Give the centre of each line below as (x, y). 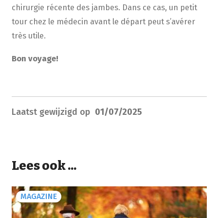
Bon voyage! (35, 59)
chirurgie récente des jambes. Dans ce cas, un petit (104, 8)
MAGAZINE (38, 197)
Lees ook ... (44, 166)
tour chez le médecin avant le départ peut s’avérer (103, 22)
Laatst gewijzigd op (53, 112)
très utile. (28, 36)
